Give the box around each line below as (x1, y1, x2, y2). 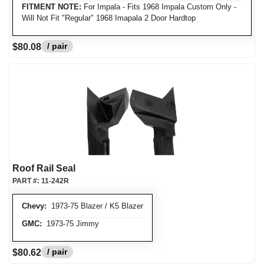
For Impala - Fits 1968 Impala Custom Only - (81, 2, 236, 11)
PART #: (12, 177, 41, 185)
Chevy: (22, 202, 47, 210)
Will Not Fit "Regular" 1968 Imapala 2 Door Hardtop (22, 14, 196, 22)
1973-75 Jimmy (42, 219, 99, 228)
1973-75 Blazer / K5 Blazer (47, 202, 143, 210)
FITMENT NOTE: (22, 2, 81, 11)
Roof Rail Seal (12, 163, 75, 173)
